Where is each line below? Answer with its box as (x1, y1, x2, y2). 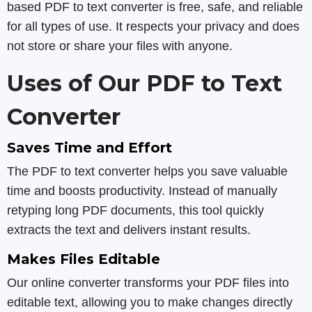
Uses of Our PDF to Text (7, 70, 282, 97)
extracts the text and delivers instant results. (7, 223, 251, 237)
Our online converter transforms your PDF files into (7, 276, 289, 290)
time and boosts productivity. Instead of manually (7, 184, 277, 198)
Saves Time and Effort (7, 139, 172, 156)
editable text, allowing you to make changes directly (7, 295, 292, 309)
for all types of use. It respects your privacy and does (7, 19, 299, 33)
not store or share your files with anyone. (7, 39, 233, 53)
